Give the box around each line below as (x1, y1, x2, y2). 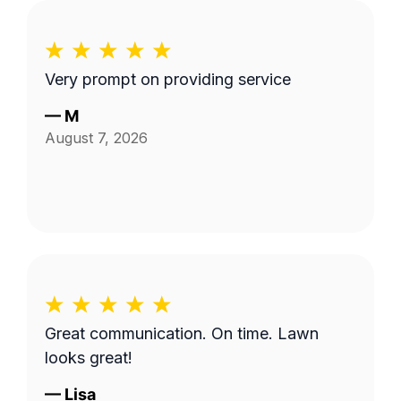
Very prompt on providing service (45, 70, 291, 89)
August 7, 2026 (45, 129, 148, 147)
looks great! (45, 348, 132, 367)
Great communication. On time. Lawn (45, 324, 319, 343)
